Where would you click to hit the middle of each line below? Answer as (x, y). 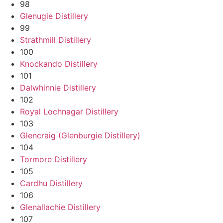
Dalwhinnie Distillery (58, 87)
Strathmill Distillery (56, 40)
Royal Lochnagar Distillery (69, 111)
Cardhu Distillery (51, 183)
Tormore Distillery (54, 159)
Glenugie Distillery (54, 16)
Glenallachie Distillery (60, 207)
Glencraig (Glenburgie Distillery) (80, 135)
